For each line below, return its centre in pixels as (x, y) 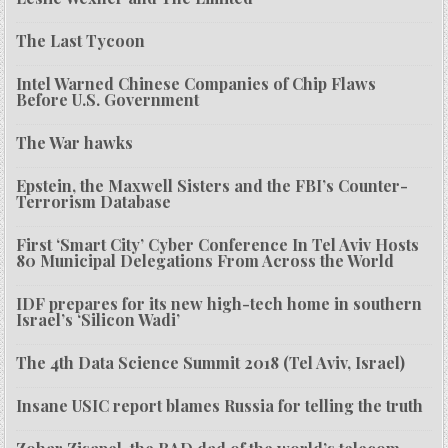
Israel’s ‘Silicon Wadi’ (98, 320)
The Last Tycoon (81, 41)
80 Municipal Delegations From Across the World (205, 261)
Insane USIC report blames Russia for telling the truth (220, 406)
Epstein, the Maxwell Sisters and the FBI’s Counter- (212, 186)
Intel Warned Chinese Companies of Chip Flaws (196, 84)
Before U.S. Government (108, 100)
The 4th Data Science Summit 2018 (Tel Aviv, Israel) (211, 363)
